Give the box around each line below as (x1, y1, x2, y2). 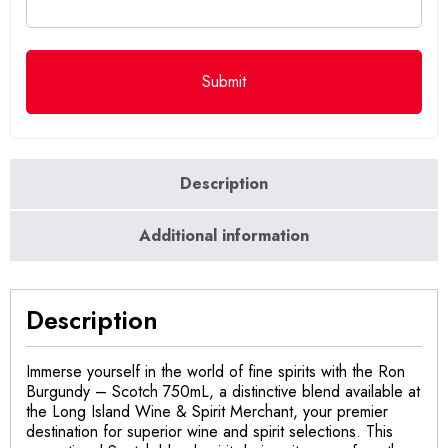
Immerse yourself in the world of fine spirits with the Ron (26, 359, 405, 383)
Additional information (139, 224, 309, 247)
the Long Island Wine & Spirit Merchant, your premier (26, 399, 388, 423)
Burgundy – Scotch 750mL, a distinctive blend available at (26, 379, 420, 403)
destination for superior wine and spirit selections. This (26, 419, 393, 443)
